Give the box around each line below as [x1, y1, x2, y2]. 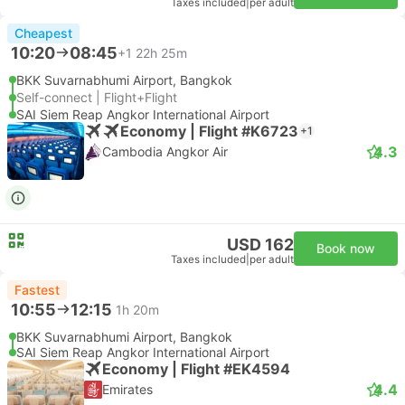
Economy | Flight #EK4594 [102, 359, 290, 378]
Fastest [14, 282, 60, 297]
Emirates [102, 381, 153, 397]
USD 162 [227, 235, 294, 254]
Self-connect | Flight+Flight [16, 89, 177, 105]
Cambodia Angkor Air [102, 144, 228, 159]
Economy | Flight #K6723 [120, 121, 298, 140]
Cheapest [14, 25, 72, 41]
